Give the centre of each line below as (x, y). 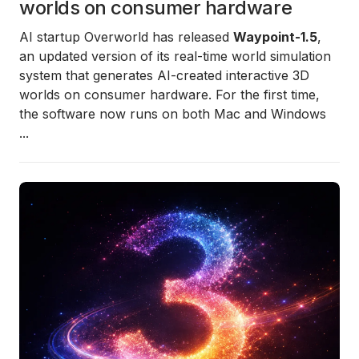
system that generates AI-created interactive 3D (164, 75)
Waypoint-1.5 (275, 37)
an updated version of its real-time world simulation (175, 56)
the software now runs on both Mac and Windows (173, 114)
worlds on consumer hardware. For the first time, (169, 95)
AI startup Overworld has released (126, 37)
